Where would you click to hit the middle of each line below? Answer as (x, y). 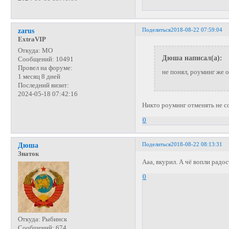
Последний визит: (43, 86)
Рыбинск (53, 219)
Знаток (28, 154)
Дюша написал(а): (192, 58)
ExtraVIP (32, 40)
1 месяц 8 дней (39, 77)
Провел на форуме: (45, 68)
